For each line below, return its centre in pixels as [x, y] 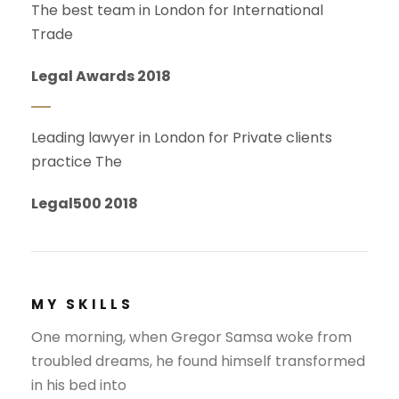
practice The [77, 162]
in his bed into [79, 386]
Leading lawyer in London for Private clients [182, 138]
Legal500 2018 [85, 204]
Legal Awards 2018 [101, 77]
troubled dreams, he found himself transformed [198, 362]
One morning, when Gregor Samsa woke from [191, 338]
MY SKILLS [82, 305]
